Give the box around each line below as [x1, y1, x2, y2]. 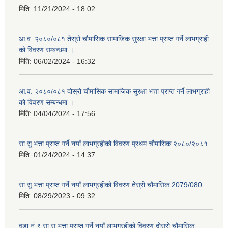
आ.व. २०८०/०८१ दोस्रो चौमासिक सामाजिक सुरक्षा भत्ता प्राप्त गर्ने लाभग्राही [19, 87, 210, 95]
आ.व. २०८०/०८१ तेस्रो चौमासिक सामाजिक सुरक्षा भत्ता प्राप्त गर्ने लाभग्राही [19, 34, 209, 43]
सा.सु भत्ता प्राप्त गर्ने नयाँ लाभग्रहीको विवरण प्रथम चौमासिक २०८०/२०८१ [19, 139, 208, 148]
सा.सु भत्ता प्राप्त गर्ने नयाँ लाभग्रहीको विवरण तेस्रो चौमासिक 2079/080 [19, 180, 202, 189]
